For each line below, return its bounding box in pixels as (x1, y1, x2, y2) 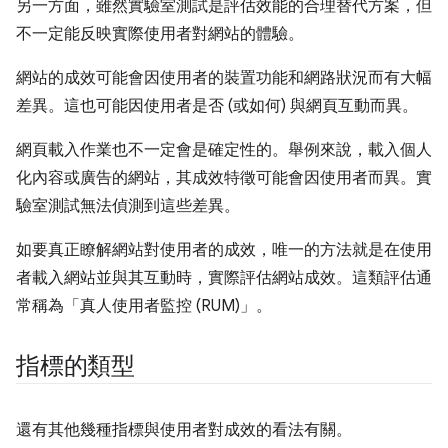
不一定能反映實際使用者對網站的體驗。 (16, 24, 304, 44)
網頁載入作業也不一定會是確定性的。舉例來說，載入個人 (16, 140, 432, 160)
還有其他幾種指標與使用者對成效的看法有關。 (16, 420, 352, 440)
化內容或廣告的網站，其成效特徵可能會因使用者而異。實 (16, 168, 432, 188)
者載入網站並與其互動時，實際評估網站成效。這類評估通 (16, 268, 432, 288)
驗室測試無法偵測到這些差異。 (16, 196, 240, 216)
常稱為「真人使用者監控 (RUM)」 (16, 296, 256, 316)
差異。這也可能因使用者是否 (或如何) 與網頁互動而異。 (16, 96, 418, 116)
